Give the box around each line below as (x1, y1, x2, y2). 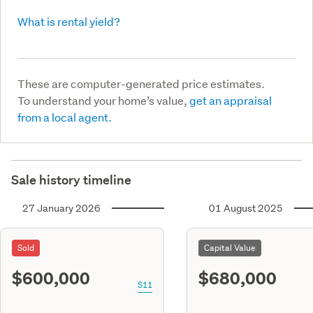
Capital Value (204, 241, 256, 254)
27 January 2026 (22, 201, 101, 214)
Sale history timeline (11, 171, 131, 188)
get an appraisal (189, 92, 272, 108)
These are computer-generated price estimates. (17, 75, 265, 91)
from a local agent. (17, 109, 112, 124)
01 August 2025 (209, 201, 283, 214)
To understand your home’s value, (17, 92, 189, 108)
